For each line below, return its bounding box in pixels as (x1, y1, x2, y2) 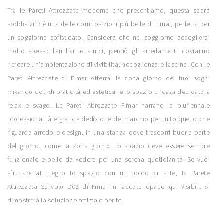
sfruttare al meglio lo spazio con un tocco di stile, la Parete (7, 169, 210, 178)
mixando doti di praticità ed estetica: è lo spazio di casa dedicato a (7, 87, 210, 96)
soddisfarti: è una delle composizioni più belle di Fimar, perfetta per (7, 19, 210, 29)
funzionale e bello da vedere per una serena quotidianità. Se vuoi (7, 155, 210, 164)
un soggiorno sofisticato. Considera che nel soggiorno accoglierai (7, 33, 210, 42)
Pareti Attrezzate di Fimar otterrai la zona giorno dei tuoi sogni (7, 74, 210, 83)
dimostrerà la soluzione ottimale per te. (7, 196, 123, 205)
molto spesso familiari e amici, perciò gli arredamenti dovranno (7, 46, 210, 56)
